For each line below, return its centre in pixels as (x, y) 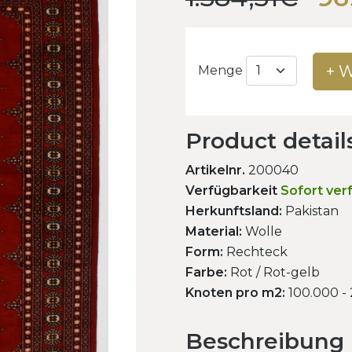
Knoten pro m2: (235, 292)
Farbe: (206, 272)
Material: (214, 231)
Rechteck (255, 251)
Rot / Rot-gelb (273, 272)
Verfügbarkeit (231, 190)
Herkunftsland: (234, 211)
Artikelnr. (215, 170)
